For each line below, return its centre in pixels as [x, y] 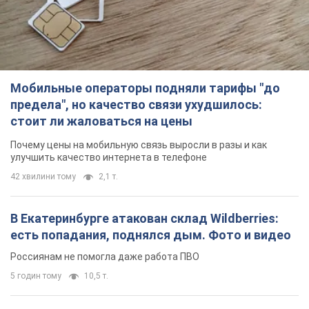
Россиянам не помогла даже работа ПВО [105, 257]
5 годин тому [36, 276]
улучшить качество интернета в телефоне [109, 158]
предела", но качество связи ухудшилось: [136, 105]
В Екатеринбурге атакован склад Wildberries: [144, 219]
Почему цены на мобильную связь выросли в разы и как [139, 145]
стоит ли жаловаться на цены [101, 121]
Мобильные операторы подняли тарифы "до [145, 88]
